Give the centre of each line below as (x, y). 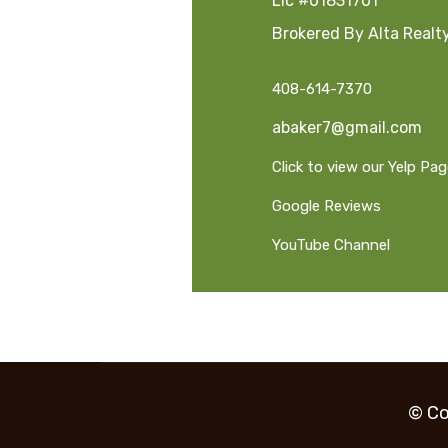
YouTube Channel (331, 245)
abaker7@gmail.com (347, 128)
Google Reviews (326, 206)
